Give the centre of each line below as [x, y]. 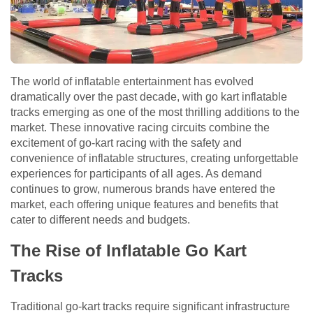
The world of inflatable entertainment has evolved [132, 81]
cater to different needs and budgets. [100, 219]
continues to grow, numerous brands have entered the [143, 189]
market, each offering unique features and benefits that [144, 204]
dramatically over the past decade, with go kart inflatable [149, 96]
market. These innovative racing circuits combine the [140, 127]
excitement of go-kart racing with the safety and [126, 143]
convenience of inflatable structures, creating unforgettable [154, 158]
